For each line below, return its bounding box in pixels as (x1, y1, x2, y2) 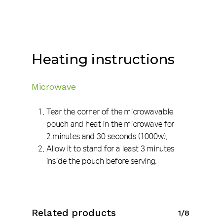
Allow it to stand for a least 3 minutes (46, 143, 174, 153)
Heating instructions (32, 50, 175, 68)
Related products (32, 207, 116, 219)
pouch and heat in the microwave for (46, 118, 174, 129)
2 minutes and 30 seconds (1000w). (46, 131, 168, 141)
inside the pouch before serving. (46, 155, 157, 166)
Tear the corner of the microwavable (46, 106, 173, 116)
